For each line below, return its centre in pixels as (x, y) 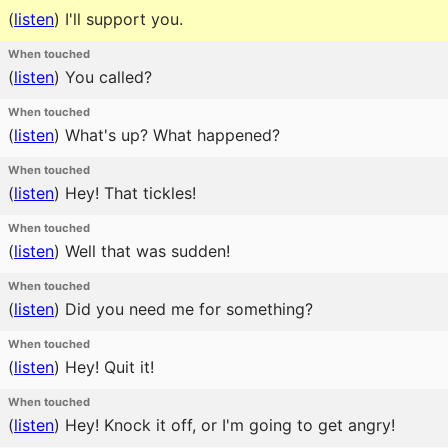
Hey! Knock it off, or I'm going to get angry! (227, 425)
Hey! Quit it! (107, 367)
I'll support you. (121, 19)
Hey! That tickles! (128, 193)
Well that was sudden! (145, 251)
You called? (106, 77)
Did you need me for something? (186, 309)
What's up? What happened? (170, 135)
